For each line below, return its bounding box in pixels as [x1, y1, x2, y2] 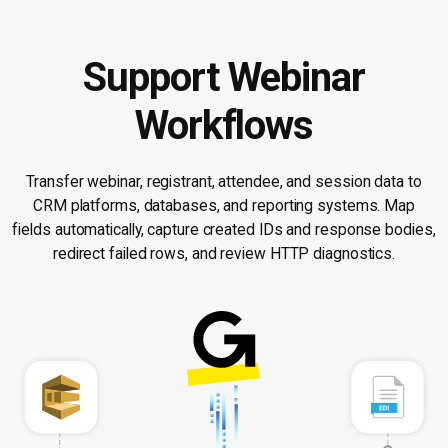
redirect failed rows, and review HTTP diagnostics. [52, 245, 396, 264]
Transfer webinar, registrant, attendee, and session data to [26, 173, 422, 192]
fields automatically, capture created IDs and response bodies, [12, 221, 436, 240]
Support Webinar [83, 54, 365, 102]
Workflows [134, 102, 314, 150]
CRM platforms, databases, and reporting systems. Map [32, 197, 415, 216]
